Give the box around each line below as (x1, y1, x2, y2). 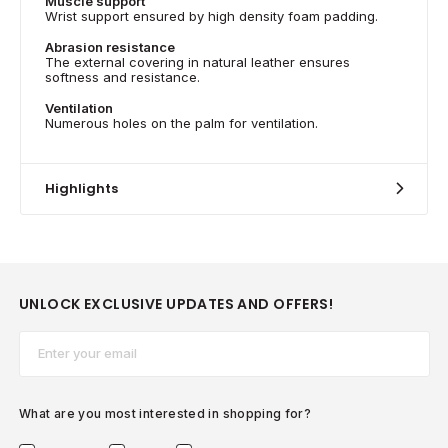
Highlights (45, 178, 118, 198)
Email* (18, 332, 65, 353)
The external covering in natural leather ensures (45, 53, 350, 70)
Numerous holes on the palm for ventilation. (45, 114, 318, 131)
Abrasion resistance (45, 38, 175, 55)
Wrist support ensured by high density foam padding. (45, 7, 378, 24)
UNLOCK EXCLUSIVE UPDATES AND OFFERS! (19, 294, 334, 315)
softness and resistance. (45, 68, 200, 85)
